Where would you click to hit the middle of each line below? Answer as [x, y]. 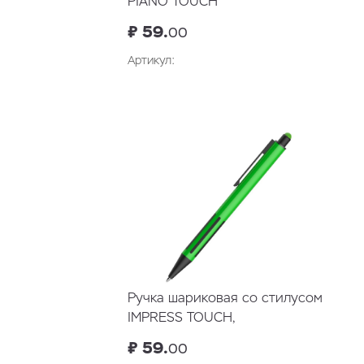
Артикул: [151, 61]
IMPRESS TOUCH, [181, 318]
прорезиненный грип [195, 337]
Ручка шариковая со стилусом [225, 298]
